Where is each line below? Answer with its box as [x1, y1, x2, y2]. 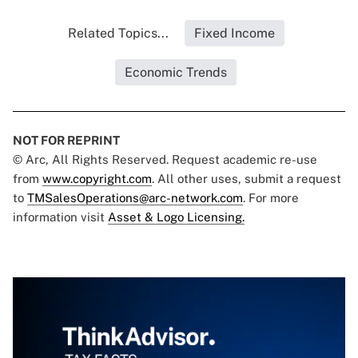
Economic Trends [125, 65, 227, 81]
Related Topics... [67, 26, 169, 42]
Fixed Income [193, 26, 275, 42]
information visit [13, 210, 108, 225]
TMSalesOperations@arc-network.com [27, 191, 243, 205]
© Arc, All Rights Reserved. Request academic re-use [13, 153, 317, 167]
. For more [243, 191, 299, 205]
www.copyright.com [42, 172, 152, 186]
